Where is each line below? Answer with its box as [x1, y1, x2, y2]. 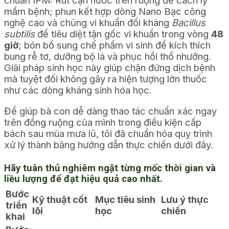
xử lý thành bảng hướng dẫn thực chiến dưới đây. [4, 139, 213, 150]
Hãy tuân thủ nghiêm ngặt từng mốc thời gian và [4, 163, 216, 174]
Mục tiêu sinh [95, 194, 155, 205]
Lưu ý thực [161, 194, 209, 205]
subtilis [4, 28, 35, 40]
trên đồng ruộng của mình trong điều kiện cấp [4, 116, 201, 128]
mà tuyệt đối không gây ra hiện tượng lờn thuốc [4, 73, 207, 85]
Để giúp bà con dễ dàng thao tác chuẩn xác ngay [4, 105, 217, 117]
